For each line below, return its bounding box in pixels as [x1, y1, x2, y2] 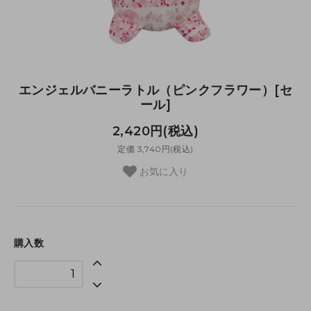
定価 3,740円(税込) [117, 144, 194, 155]
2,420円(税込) [112, 124, 199, 140]
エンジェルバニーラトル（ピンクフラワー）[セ [18, 82, 293, 98]
